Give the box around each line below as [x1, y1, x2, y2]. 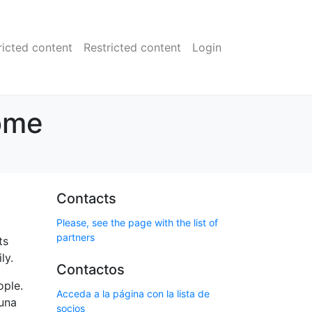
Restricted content [84, 40, 181, 54]
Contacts [56, 190, 116, 207]
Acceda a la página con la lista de [56, 288, 210, 299]
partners [56, 231, 95, 243]
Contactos [56, 261, 125, 278]
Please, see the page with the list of [56, 217, 218, 228]
